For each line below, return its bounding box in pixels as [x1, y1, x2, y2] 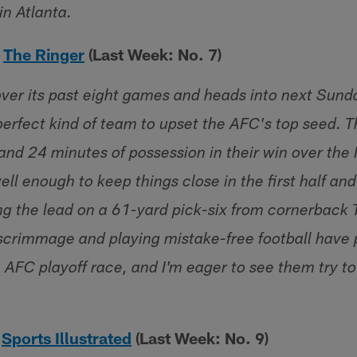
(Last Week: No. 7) [84, 45, 222, 64]
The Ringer [3, 45, 84, 64]
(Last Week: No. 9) [135, 328, 269, 347]
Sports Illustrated [2, 328, 131, 347]
